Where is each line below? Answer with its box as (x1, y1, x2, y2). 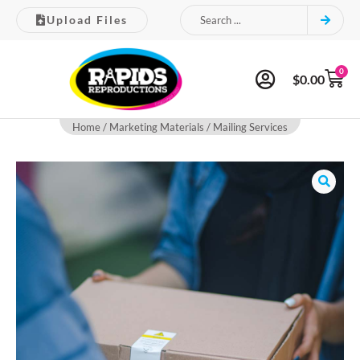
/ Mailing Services (204, 120, 288, 133)
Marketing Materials (109, 120, 204, 133)
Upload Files (47, 13, 128, 27)
